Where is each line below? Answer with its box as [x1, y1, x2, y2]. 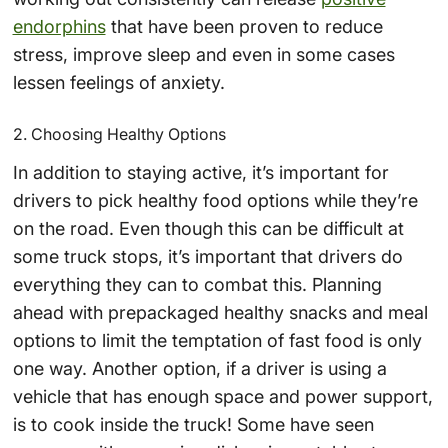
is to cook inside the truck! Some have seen [12, 413, 374, 435]
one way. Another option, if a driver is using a [12, 357, 387, 379]
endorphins [12, 15, 106, 37]
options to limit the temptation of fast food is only [12, 329, 422, 351]
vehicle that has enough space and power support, [12, 385, 433, 407]
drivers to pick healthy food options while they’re [12, 189, 418, 211]
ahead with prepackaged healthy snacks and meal [12, 301, 428, 323]
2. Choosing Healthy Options [12, 123, 230, 144]
